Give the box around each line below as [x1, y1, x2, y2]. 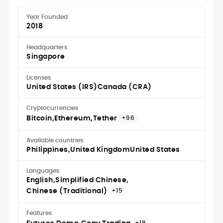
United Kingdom [70, 144, 130, 155]
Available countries [26, 136, 83, 145]
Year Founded [26, 12, 68, 21]
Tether [93, 113, 117, 123]
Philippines [26, 144, 68, 155]
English [26, 175, 53, 185]
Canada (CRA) [97, 82, 152, 92]
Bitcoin [26, 113, 52, 123]
